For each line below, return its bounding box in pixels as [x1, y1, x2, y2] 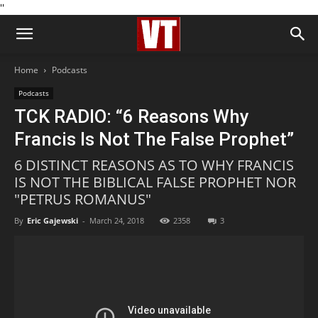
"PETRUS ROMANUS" [14, 190, 151, 209]
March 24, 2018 [89, 215, 144, 226]
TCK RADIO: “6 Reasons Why [14, 106, 249, 127]
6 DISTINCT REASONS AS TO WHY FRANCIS [14, 155, 294, 175]
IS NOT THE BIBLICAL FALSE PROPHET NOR [14, 172, 296, 192]
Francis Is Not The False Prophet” [14, 128, 294, 150]
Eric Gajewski [27, 215, 78, 226]
